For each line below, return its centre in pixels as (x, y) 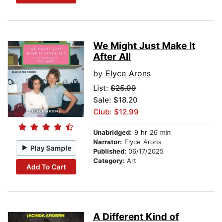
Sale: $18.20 (115, 100)
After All (112, 57)
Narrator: (108, 142)
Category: (110, 161)
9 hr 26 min (151, 133)
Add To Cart (46, 166)
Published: (111, 151)
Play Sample (51, 148)
